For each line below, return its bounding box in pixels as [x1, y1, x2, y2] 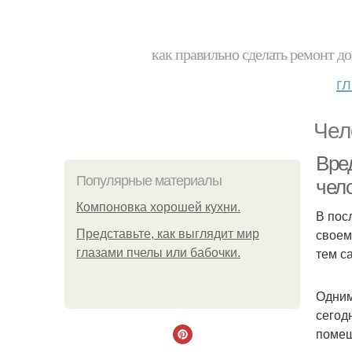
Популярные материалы [76, 173, 222, 189]
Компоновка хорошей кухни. [76, 200, 240, 214]
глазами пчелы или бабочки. [76, 246, 240, 259]
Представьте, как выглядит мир [76, 227, 259, 240]
